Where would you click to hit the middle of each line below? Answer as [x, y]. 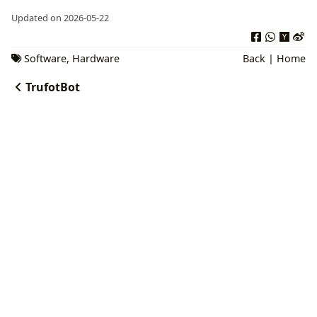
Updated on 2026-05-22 [60, 17]
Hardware [96, 59]
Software [45, 59]
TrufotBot [53, 87]
